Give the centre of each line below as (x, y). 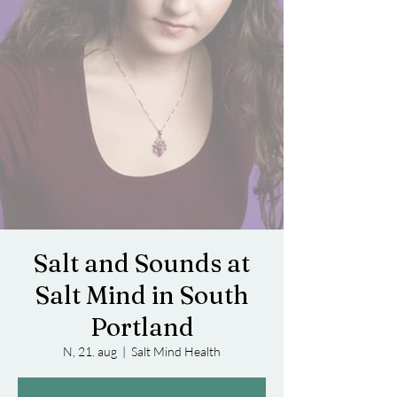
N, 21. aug (90, 351)
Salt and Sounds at (142, 263)
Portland (142, 327)
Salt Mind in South (142, 295)
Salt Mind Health (176, 351)
